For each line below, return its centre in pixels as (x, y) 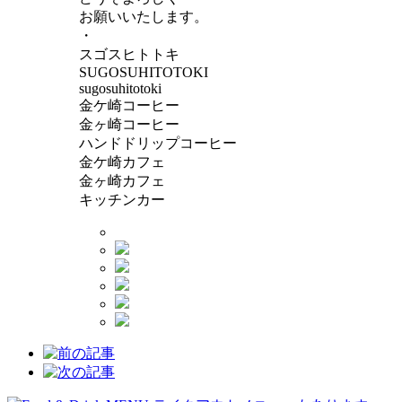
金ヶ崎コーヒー (129, 125)
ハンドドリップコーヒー (158, 144)
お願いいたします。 (144, 17)
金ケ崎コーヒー (129, 106)
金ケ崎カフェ (122, 162)
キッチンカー (122, 200)
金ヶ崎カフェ (122, 181)
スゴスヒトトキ (129, 55)
